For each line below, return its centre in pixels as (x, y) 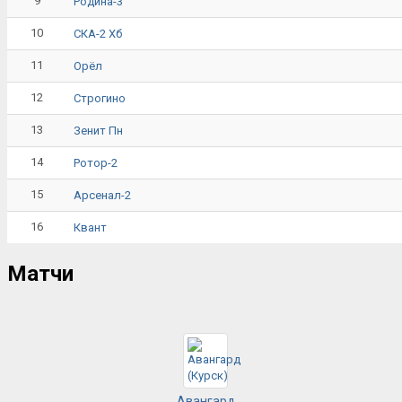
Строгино (100, 98)
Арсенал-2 (102, 195)
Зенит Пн (98, 130)
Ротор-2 (96, 162)
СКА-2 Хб (98, 33)
